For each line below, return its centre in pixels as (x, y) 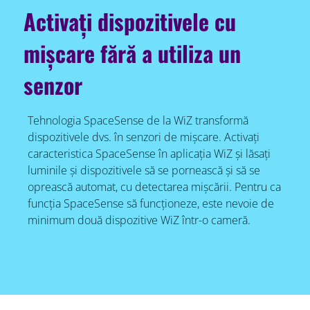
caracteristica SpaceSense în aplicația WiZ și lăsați (149, 153)
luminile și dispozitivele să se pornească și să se (144, 170)
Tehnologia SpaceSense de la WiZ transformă (138, 120)
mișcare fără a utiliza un (133, 53)
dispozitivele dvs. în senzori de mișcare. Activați (143, 137)
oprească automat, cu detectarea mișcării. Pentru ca (154, 186)
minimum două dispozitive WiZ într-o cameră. (139, 220)
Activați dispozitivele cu (130, 21)
